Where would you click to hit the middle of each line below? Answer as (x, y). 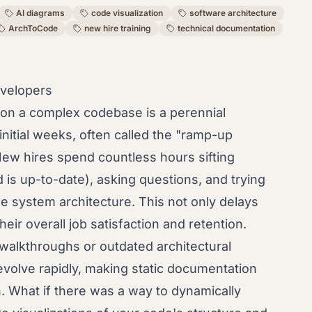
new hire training (118, 28)
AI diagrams (40, 13)
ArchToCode (33, 28)
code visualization (127, 13)
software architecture (233, 13)
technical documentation (226, 28)
